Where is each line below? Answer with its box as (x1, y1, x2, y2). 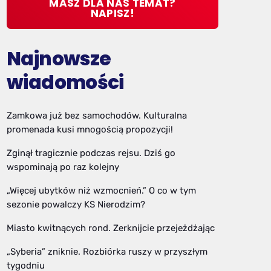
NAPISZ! (90, 6, 135, 21)
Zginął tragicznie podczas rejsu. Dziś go (7, 147, 175, 158)
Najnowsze (7, 45, 111, 73)
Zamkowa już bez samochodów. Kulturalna (7, 109, 187, 121)
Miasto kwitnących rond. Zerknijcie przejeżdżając (7, 222, 215, 233)
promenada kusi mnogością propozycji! (7, 123, 173, 135)
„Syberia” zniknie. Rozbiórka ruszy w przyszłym (7, 246, 207, 257)
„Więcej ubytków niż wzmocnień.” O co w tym (7, 184, 196, 196)
